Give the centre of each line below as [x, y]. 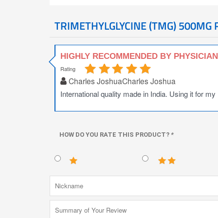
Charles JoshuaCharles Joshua [122, 81]
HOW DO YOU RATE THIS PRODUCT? [115, 135]
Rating [68, 69]
